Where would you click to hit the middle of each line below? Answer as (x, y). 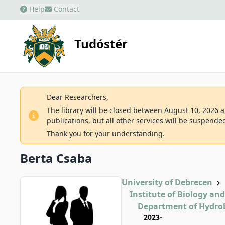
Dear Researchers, (78, 97)
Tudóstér (101, 44)
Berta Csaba (56, 158)
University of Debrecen (167, 182)
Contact (66, 9)
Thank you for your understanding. (106, 133)
